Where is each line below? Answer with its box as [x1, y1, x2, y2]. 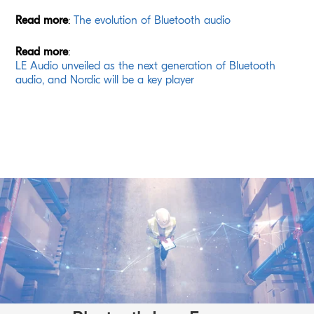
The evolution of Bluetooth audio [74, 13, 231, 27]
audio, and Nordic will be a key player [15, 73, 195, 86]
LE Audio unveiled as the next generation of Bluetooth [15, 59, 276, 72]
